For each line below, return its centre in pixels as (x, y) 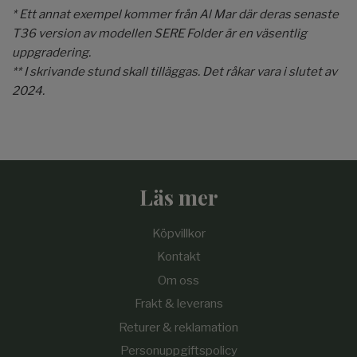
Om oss (178, 280)
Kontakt (178, 257)
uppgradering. (51, 52)
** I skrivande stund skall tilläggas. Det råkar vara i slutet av (175, 71)
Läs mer (178, 196)
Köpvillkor (178, 233)
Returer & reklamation (178, 327)
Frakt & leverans (178, 304)
